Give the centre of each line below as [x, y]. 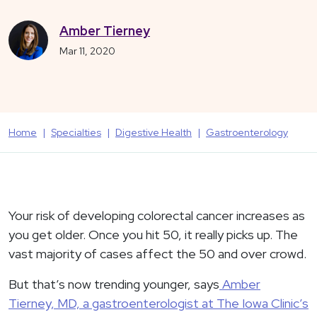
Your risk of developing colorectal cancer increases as [157, 216]
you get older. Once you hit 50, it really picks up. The [153, 235]
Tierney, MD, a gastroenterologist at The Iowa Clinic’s [158, 304]
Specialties [76, 132]
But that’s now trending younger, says [114, 284]
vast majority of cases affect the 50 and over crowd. [157, 254]
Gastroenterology [247, 132]
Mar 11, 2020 [87, 51]
